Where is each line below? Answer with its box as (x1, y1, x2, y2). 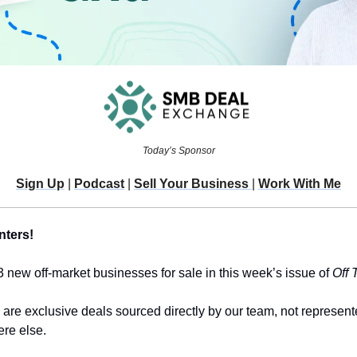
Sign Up (16, 177, 65, 191)
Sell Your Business (134, 177, 252, 191)
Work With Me (258, 177, 341, 191)
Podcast (74, 177, 124, 191)
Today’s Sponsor (142, 145, 215, 157)
